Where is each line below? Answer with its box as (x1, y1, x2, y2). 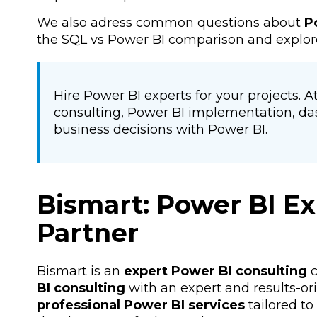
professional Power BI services (37, 297, 245, 313)
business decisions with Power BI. (54, 122, 267, 138)
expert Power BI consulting (124, 263, 307, 279)
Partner (37, 217, 139, 248)
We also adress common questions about (37, 15, 304, 31)
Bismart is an (37, 263, 124, 279)
